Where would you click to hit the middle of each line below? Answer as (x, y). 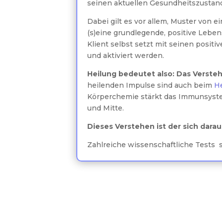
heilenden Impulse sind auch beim (150, 85)
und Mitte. (106, 108)
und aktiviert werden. (126, 56)
